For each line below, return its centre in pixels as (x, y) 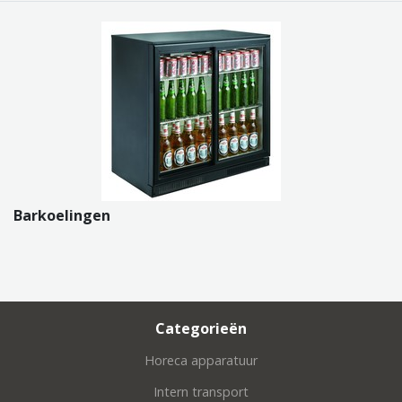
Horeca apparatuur (201, 360)
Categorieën (201, 329)
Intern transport (201, 391)
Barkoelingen (62, 215)
